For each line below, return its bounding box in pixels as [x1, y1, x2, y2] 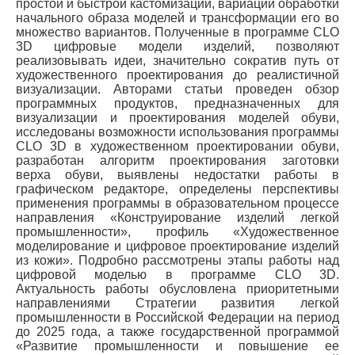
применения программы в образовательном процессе [16, 197, 339, 210]
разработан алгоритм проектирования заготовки [16, 154, 339, 167]
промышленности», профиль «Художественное [16, 225, 339, 239]
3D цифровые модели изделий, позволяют [16, 40, 339, 53]
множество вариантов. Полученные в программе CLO [16, 25, 339, 39]
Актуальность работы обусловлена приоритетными [16, 282, 339, 296]
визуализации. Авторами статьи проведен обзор [16, 82, 339, 96]
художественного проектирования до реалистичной [16, 68, 339, 82]
